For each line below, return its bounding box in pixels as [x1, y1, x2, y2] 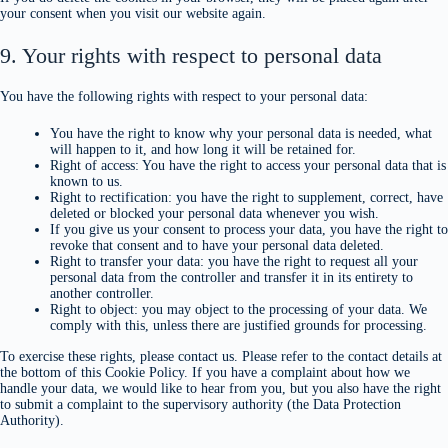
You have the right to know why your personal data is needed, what [50, 126, 432, 141]
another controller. [50, 286, 154, 301]
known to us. [50, 174, 123, 189]
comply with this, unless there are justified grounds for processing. [50, 318, 427, 333]
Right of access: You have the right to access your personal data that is [50, 158, 446, 173]
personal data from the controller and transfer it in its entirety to [50, 270, 413, 285]
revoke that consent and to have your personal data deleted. [50, 238, 384, 253]
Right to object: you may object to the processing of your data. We [50, 302, 427, 317]
